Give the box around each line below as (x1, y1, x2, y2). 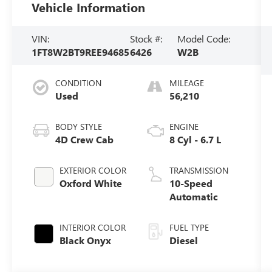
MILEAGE (169, 76, 204, 89)
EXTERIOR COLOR (59, 164, 127, 176)
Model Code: (177, 32, 231, 45)
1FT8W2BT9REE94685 (32, 46, 130, 58)
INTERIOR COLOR (59, 221, 126, 233)
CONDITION (55, 76, 102, 89)
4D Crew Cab (55, 132, 114, 146)
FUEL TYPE (169, 221, 209, 233)
